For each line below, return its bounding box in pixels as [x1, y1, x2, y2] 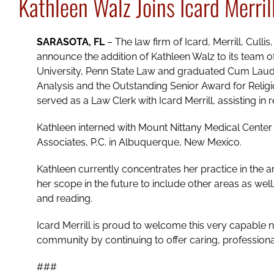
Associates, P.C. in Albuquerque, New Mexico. [36, 136, 242, 149]
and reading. [36, 193, 92, 205]
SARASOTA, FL [36, 36, 105, 48]
